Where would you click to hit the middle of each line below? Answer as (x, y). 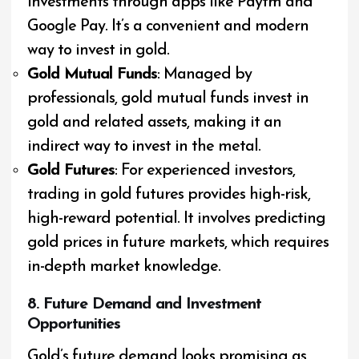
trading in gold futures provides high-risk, (169, 194)
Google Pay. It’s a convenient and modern (168, 26)
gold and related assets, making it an (155, 122)
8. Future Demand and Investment (145, 304)
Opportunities (74, 324)
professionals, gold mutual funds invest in (168, 98)
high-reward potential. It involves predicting (177, 218)
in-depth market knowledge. (124, 266)
